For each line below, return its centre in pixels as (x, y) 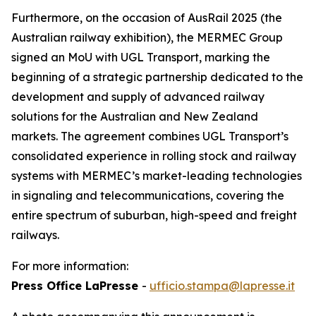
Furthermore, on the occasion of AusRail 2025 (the (147, 18)
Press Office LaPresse (77, 286)
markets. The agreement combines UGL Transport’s (150, 136)
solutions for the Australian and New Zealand (135, 116)
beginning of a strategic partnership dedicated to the (157, 77)
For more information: (70, 266)
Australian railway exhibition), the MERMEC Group (147, 37)
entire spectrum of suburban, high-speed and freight (154, 215)
